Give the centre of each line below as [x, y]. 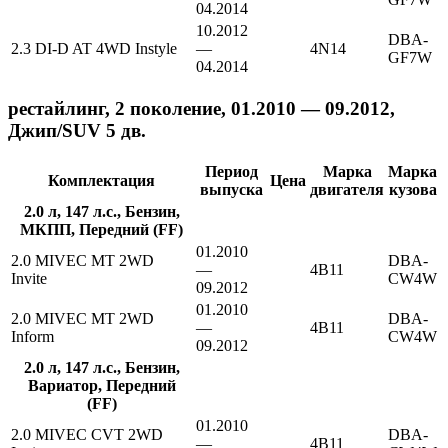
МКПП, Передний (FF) [101, 230]
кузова [412, 190]
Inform [32, 337]
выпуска [231, 190]
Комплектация [101, 181]
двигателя [347, 190]
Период [231, 172]
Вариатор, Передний [101, 386]
